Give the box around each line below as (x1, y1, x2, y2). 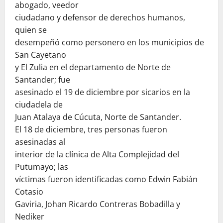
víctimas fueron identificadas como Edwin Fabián (15, 173, 198, 185)
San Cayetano (15, 49, 66, 60)
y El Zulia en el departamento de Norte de (15, 61, 171, 73)
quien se (15, 24, 47, 35)
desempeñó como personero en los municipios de (15, 36, 204, 48)
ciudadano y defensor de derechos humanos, (15, 11, 185, 23)
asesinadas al (15, 136, 65, 147)
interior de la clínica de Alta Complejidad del (15, 148, 179, 160)
